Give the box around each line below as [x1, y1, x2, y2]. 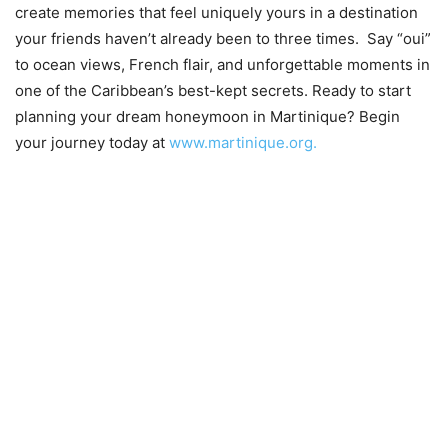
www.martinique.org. [169, 132, 317, 152]
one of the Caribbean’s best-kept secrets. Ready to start [15, 80, 411, 100]
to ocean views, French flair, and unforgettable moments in [15, 54, 430, 74]
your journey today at [15, 132, 169, 152]
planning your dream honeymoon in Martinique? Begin [15, 106, 400, 126]
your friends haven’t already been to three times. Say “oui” [15, 28, 431, 48]
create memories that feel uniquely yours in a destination [15, 2, 418, 22]
